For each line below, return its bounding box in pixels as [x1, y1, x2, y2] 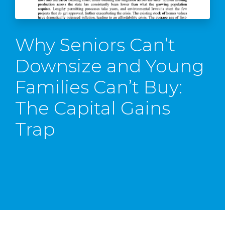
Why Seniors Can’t [15, 33, 175, 56]
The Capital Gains [15, 96, 170, 119]
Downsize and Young [15, 54, 204, 77]
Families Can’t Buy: [15, 75, 182, 98]
